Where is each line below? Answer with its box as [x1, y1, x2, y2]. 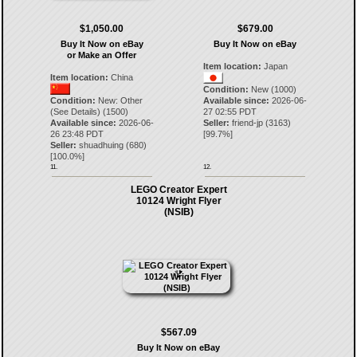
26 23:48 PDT [49, 129, 104, 139]
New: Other [95, 96, 143, 105]
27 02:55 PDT [203, 107, 257, 116]
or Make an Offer [67, 50, 137, 60]
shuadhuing [78, 140, 124, 150]
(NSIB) [163, 206, 194, 218]
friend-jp [232, 118, 264, 127]
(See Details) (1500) [49, 107, 128, 116]
